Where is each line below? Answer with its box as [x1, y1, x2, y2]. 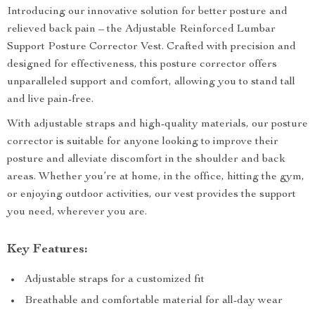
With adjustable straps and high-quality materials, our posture [7, 119, 308, 130]
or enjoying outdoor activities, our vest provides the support [7, 189, 296, 200]
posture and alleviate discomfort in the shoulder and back [7, 154, 285, 165]
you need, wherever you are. [7, 207, 147, 218]
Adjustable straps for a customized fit [25, 274, 205, 285]
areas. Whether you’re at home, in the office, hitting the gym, [7, 172, 304, 183]
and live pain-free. [7, 94, 94, 105]
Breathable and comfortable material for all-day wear [25, 295, 283, 307]
